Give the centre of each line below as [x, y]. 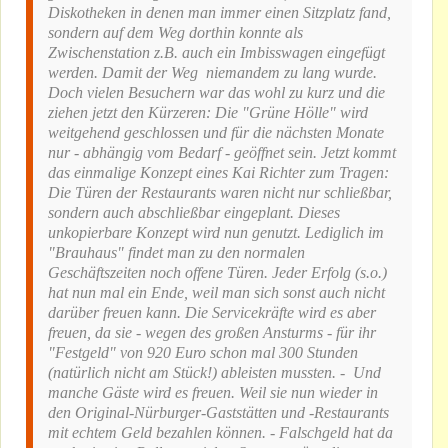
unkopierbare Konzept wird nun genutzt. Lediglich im [216, 233]
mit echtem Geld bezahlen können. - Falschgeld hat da [220, 433]
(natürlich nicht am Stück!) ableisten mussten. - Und [214, 373]
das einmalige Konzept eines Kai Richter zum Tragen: [218, 173]
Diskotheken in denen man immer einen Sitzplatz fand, [219, 13]
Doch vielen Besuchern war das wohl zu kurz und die [216, 93]
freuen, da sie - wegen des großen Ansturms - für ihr [212, 333]
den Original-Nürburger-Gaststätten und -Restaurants [218, 413]
